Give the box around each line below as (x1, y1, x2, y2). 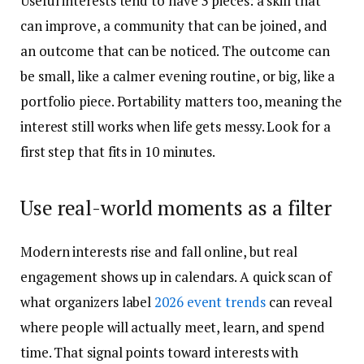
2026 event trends (154, 292, 266, 311)
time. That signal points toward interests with (20, 342, 299, 362)
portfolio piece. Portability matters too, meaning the (20, 92, 342, 111)
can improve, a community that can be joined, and (20, 16, 327, 36)
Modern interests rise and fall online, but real (20, 241, 298, 261)
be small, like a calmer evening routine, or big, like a (20, 67, 336, 86)
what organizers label (20, 292, 155, 311)
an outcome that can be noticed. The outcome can (20, 41, 331, 61)
